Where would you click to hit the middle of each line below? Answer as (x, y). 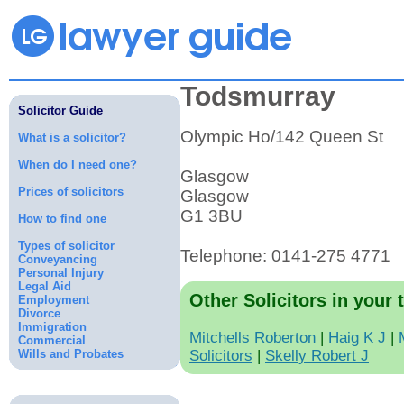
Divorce (39, 313)
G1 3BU (211, 216)
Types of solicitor (66, 246)
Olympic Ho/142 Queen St (282, 137)
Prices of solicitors (71, 192)
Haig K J (357, 338)
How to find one (62, 219)
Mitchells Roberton (252, 338)
